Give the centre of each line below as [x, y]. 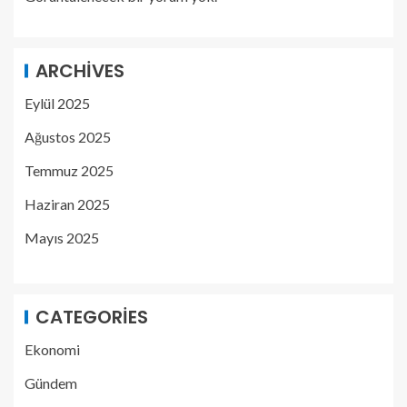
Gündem [51, 383]
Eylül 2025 [57, 104]
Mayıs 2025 [62, 238]
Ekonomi [52, 350]
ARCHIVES [80, 71]
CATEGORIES [92, 318]
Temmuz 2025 [69, 171]
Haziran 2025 [67, 204]
